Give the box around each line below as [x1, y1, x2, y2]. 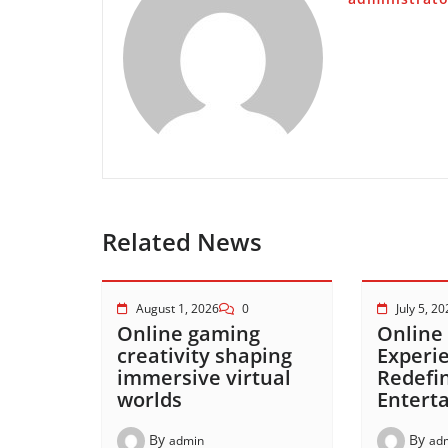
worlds [117, 386, 182, 413]
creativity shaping [117, 342, 292, 369]
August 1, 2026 [136, 300, 219, 317]
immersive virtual [117, 364, 291, 391]
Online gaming [117, 320, 260, 347]
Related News [102, 225, 262, 258]
